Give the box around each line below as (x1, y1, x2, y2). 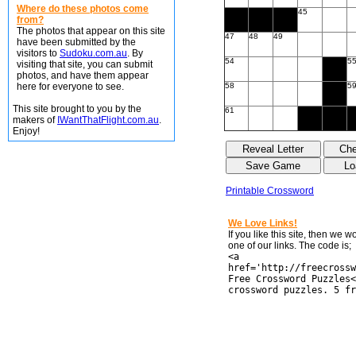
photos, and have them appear (17, 70, 149, 81)
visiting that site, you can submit (17, 59, 153, 70)
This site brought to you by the (13, 103, 141, 114)
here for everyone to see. (17, 81, 124, 92)
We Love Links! (228, 218, 297, 229)
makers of (13, 114, 57, 126)
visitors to (17, 48, 60, 59)
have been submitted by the (17, 37, 136, 48)
